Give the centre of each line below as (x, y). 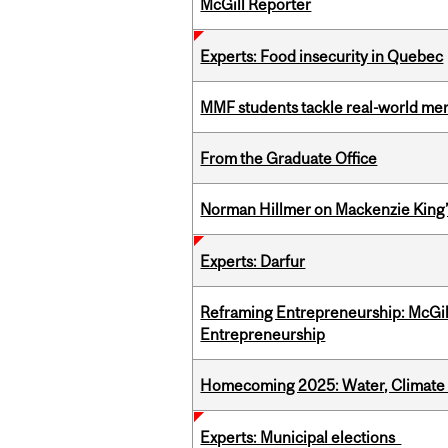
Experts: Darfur (253, 261)
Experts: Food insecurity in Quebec (322, 56)
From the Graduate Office (289, 158)
